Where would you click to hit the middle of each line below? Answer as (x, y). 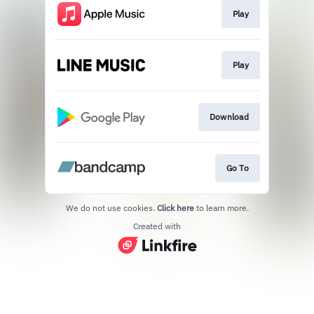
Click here (175, 207)
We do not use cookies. (111, 207)
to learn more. (222, 207)
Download (229, 116)
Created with (157, 226)
